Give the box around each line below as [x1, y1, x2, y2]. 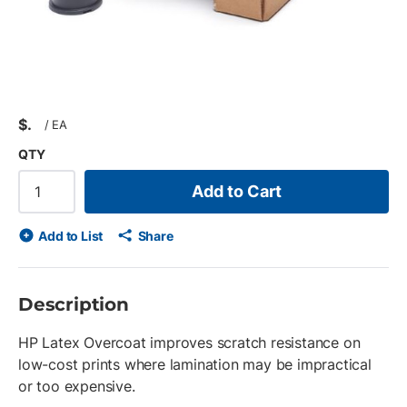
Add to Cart [192, 182, 282, 201]
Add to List [38, 228, 104, 243]
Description [18, 293, 129, 315]
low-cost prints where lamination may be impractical [18, 355, 372, 373]
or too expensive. [18, 377, 135, 395]
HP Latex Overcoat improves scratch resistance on [18, 333, 361, 352]
